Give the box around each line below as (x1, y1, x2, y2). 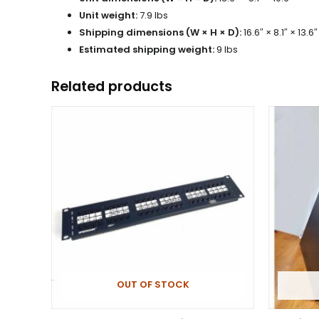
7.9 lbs (137, 9, 168, 23)
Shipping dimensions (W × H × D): (79, 26, 241, 40)
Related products (51, 77, 172, 97)
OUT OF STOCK (116, 277, 189, 291)
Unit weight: (79, 9, 137, 23)
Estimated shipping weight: (79, 43, 214, 57)
